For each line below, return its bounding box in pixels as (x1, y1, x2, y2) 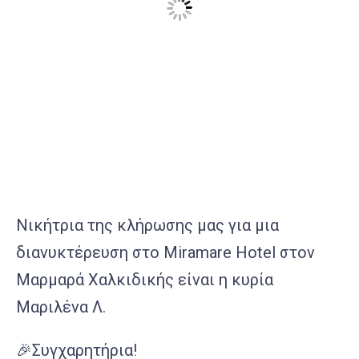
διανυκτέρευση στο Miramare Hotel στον (16, 242, 315, 262)
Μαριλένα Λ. (16, 296, 106, 317)
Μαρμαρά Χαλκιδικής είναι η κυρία (16, 269, 273, 289)
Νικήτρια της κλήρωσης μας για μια (16, 215, 279, 235)
